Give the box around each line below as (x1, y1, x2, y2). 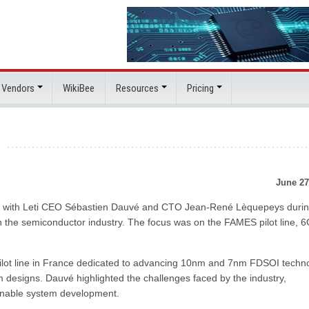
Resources (116, 82, 159, 94)
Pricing (187, 82, 214, 94)
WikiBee (63, 82, 94, 94)
